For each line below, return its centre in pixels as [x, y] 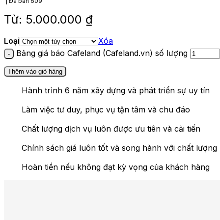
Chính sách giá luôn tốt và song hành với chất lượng [119, 148]
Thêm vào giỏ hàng [35, 71]
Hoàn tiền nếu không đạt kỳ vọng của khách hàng [116, 167]
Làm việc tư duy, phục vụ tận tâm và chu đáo [106, 109]
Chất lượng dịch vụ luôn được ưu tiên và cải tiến [111, 128]
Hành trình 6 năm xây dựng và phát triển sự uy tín [116, 90]
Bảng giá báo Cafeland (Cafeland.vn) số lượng [102, 53]
